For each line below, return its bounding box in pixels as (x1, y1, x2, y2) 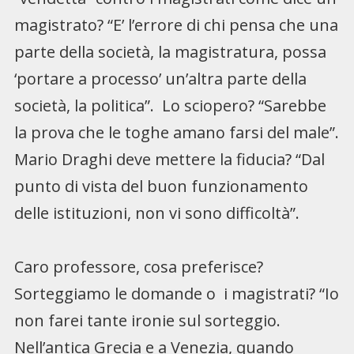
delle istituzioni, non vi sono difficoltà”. (13, 201, 299, 224)
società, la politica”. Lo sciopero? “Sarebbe (13, 94, 326, 116)
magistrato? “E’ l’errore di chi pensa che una (13, 13, 338, 36)
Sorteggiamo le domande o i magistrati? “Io (13, 282, 339, 304)
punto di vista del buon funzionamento (13, 175, 308, 197)
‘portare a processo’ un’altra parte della (13, 67, 307, 89)
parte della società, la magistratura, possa (13, 40, 326, 62)
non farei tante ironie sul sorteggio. (13, 309, 281, 331)
